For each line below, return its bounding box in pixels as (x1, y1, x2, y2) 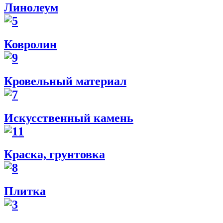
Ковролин (4, 37, 57, 51)
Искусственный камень (4, 111, 133, 124)
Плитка (4, 185, 46, 198)
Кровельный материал (4, 74, 126, 88)
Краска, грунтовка (4, 148, 105, 161)
